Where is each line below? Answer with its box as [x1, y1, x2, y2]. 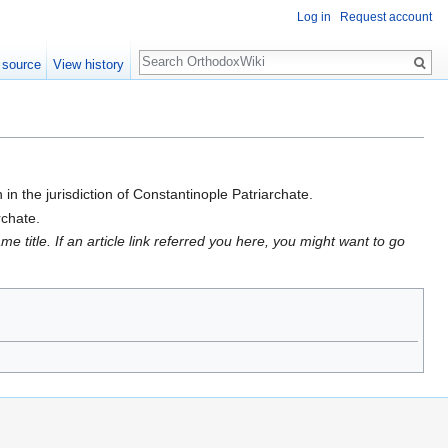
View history [53, 57, 125, 72]
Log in [297, 10, 331, 25]
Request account [340, 10, 432, 25]
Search [138, 40, 205, 63]
